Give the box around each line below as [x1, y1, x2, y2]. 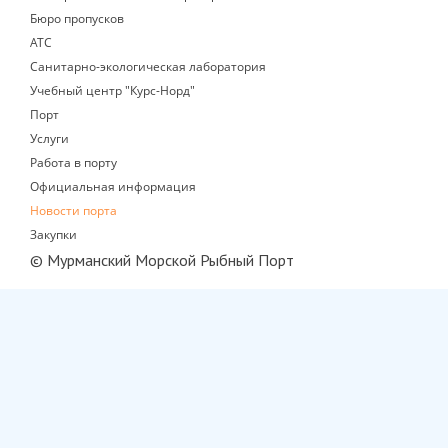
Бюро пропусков [30, 9, 124, 27]
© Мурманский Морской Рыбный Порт [30, 249, 294, 270]
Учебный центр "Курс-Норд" [30, 81, 195, 99]
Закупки [30, 225, 77, 243]
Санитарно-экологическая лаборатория [30, 57, 266, 75]
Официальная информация [30, 177, 196, 195]
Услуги [30, 129, 69, 147]
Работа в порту [30, 153, 117, 171]
